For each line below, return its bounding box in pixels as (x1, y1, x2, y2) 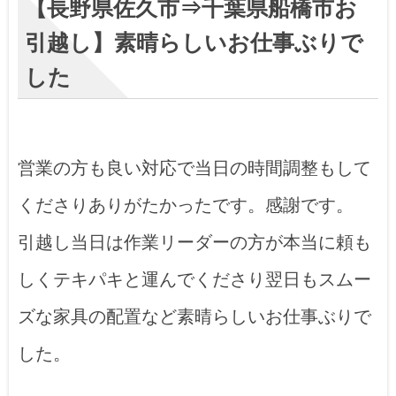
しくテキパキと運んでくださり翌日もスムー (18, 269, 371, 289)
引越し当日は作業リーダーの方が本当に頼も (18, 232, 371, 252)
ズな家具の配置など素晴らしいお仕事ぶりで (18, 306, 371, 326)
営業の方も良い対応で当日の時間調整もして (18, 157, 371, 178)
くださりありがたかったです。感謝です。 (18, 194, 354, 215)
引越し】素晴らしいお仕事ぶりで (25, 30, 363, 55)
